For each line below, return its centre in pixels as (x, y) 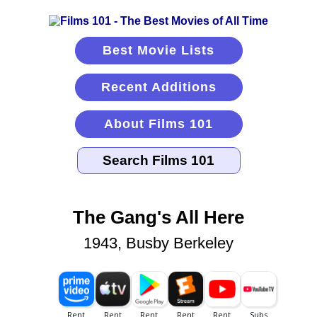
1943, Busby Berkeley (158, 243)
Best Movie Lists (158, 50)
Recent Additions (158, 87)
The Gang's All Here (158, 218)
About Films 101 (158, 124)
